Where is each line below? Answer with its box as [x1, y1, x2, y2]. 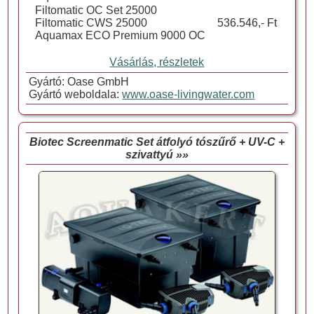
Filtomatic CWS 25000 [34, 16, 147, 29]
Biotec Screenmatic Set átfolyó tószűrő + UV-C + [29, 135, 285, 148]
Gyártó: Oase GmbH [26, 75, 130, 88]
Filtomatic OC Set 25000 [34, 4, 157, 16]
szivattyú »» [125, 148, 189, 161]
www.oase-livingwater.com [122, 88, 255, 100]
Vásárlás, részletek [109, 55, 205, 68]
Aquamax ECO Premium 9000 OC [34, 29, 205, 41]
